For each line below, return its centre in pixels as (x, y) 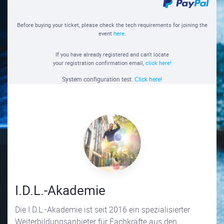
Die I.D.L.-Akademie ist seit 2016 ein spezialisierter (102, 210)
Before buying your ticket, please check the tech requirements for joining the (112, 25)
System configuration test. (98, 79)
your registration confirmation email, (99, 63)
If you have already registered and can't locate (112, 54)
